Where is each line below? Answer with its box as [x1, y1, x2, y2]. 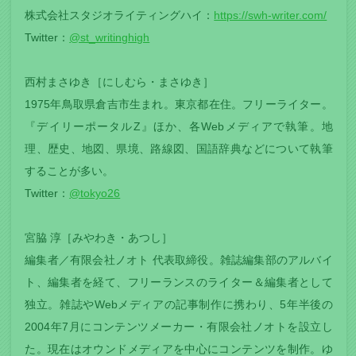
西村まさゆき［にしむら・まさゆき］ [25, 75, 215, 89]
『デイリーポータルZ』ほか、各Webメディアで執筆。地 [25, 120, 333, 133]
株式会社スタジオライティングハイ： [25, 9, 215, 22]
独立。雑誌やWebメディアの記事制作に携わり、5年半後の [25, 298, 333, 311]
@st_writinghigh [69, 31, 150, 44]
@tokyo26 [69, 187, 121, 200]
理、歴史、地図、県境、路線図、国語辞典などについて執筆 [25, 142, 333, 156]
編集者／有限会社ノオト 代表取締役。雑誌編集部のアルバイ [25, 253, 333, 267]
